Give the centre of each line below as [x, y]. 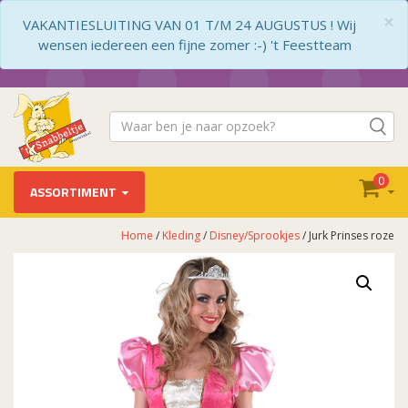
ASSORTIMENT [73, 191]
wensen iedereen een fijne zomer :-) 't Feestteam [195, 45]
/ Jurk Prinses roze [347, 235]
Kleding [181, 235]
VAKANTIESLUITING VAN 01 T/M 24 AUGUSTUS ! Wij [189, 25]
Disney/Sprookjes [255, 235]
